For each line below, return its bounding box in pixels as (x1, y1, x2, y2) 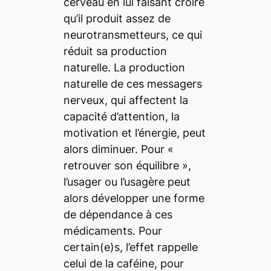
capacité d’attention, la (63, 109, 180, 123)
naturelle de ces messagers (63, 77, 202, 90)
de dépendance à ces (63, 207, 172, 221)
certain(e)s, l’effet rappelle (63, 240, 198, 253)
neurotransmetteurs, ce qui (63, 28, 202, 41)
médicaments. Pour (63, 224, 162, 237)
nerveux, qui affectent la (63, 93, 188, 106)
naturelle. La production (63, 60, 185, 74)
